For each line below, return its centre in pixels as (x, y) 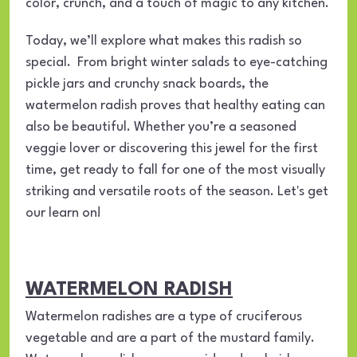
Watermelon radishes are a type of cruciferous (164, 316)
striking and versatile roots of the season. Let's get (177, 191)
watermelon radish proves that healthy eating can (175, 105)
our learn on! (63, 213)
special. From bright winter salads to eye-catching (177, 62)
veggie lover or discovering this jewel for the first (172, 148)
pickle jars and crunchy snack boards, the (147, 84)
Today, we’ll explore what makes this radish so (164, 41)
